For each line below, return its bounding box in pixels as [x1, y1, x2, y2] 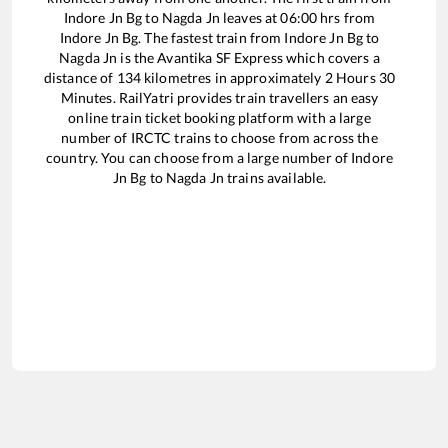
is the [117, 49, 158, 67]
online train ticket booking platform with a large [68, 109, 371, 127]
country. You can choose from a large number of [46, 149, 352, 167]
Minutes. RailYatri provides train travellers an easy [60, 89, 379, 107]
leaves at [219, 9, 281, 27]
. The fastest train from [138, 29, 285, 47]
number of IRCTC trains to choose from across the [61, 129, 378, 147]
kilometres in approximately [140, 69, 325, 87]
